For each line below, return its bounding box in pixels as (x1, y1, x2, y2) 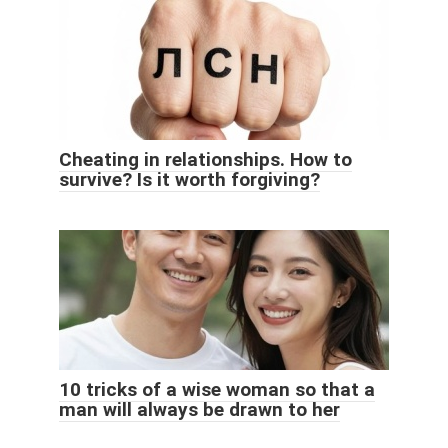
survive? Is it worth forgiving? (59, 168, 320, 192)
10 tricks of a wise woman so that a (59, 378, 375, 402)
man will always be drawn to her (59, 398, 340, 422)
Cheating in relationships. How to (59, 148, 352, 172)
